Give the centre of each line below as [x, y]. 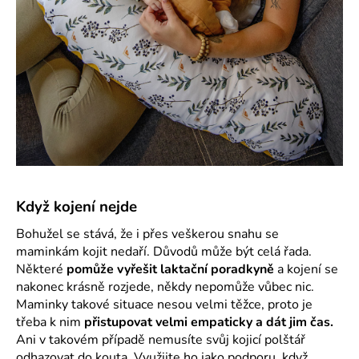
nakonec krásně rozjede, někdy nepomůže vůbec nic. [165, 286]
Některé [41, 269]
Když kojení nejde [77, 206]
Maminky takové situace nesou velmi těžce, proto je [164, 304]
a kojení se [306, 269]
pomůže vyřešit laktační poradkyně [170, 269]
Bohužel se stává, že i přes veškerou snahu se [147, 234]
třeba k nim [50, 322]
